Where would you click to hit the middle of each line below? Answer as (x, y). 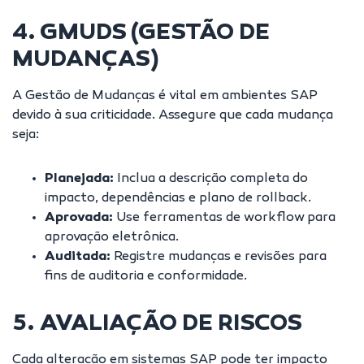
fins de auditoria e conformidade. (146, 277)
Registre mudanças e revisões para (219, 257)
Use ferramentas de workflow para (224, 218)
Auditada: (78, 257)
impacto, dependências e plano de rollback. (178, 199)
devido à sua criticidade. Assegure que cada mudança (173, 116)
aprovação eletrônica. (112, 238)
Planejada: (79, 179)
